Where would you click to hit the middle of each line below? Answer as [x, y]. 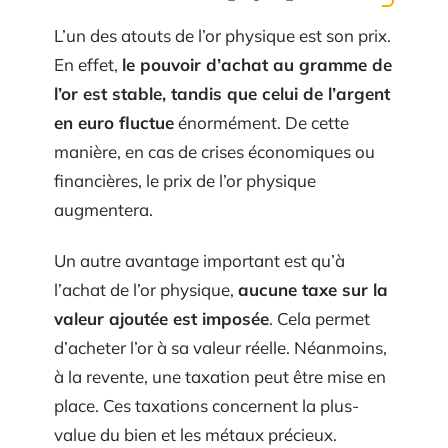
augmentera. [103, 209]
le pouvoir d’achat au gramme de [257, 64]
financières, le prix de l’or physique [185, 180]
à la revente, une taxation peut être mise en [220, 376]
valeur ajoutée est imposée [161, 318]
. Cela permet [319, 318]
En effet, [88, 64]
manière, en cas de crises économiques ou [214, 151]
